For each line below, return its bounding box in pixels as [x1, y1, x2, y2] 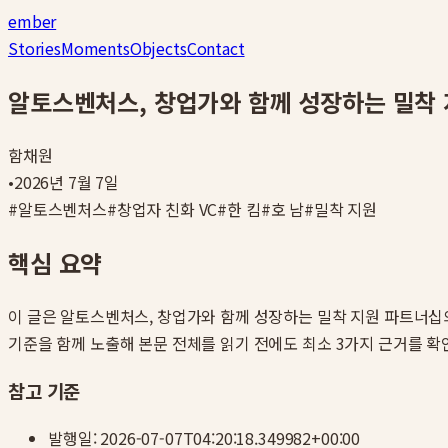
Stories [8, 36, 61, 60]
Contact [186, 36, 245, 60]
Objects [129, 36, 187, 60]
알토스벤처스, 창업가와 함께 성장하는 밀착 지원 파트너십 [60, 303, 444, 328]
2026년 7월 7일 [13, 169, 120, 194]
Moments [60, 36, 130, 60]
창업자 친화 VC [116, 196, 218, 221]
